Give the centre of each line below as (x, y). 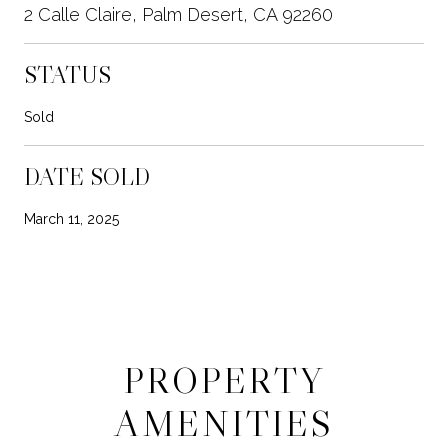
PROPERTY (224, 380)
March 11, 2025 (71, 218)
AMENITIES (224, 423)
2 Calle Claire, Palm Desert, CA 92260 (178, 14)
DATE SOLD (87, 176)
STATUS (67, 74)
